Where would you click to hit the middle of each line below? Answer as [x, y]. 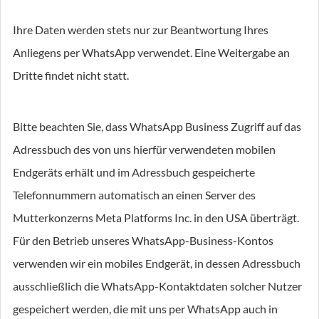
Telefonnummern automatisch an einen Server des [134, 195]
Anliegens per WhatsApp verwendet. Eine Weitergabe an [151, 52]
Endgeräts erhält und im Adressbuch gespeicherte [134, 172]
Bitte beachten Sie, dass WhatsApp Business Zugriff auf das [157, 126]
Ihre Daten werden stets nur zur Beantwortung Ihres [141, 30]
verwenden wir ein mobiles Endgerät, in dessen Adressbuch [157, 263]
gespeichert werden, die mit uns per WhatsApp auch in [145, 309]
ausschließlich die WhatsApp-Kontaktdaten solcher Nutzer [157, 286]
